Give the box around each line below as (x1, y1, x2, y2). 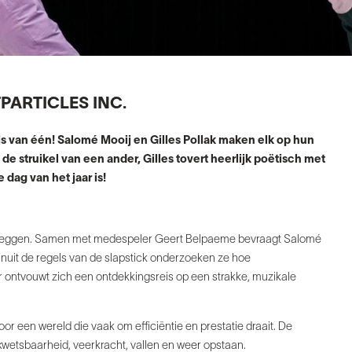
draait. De (246, 322, 292, 333)
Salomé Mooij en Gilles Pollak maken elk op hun (57, 136, 314, 147)
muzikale (252, 273, 296, 284)
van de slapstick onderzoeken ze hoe (69, 254, 251, 265)
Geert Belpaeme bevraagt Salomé (155, 235, 321, 246)
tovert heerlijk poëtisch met (176, 155, 325, 166)
